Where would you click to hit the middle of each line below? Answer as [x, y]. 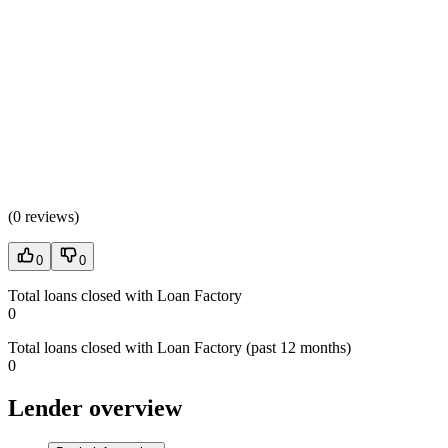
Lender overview [95, 407]
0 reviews [43, 216]
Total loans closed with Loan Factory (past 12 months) [179, 347]
